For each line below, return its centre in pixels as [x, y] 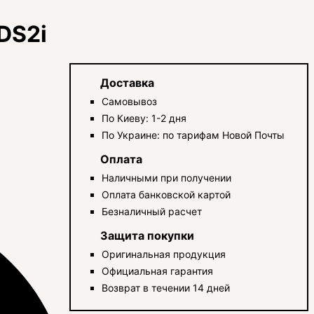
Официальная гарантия [158, 271]
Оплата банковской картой [166, 194]
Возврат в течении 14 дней [166, 287]
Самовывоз [130, 101]
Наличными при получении [167, 177]
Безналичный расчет [152, 211]
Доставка [128, 82]
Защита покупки [148, 235]
